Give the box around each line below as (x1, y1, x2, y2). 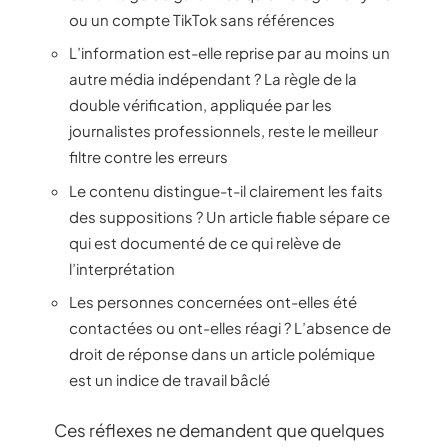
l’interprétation (69, 258, 175, 278)
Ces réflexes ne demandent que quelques (54, 418, 385, 441)
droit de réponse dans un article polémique (69, 344, 375, 364)
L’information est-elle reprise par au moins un (69, 43, 390, 63)
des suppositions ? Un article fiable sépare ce (69, 206, 390, 226)
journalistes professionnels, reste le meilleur (69, 121, 378, 141)
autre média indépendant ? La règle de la (69, 69, 357, 89)
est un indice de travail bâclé (69, 370, 270, 390)
